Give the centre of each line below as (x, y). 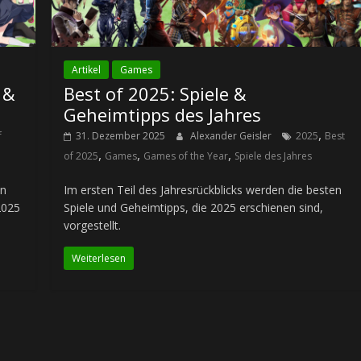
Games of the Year (186, 156)
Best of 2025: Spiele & (156, 93)
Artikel (87, 69)
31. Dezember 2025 (121, 135)
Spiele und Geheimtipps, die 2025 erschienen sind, (194, 207)
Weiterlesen (99, 258)
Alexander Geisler (232, 135)
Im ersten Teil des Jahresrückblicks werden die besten (203, 189)
